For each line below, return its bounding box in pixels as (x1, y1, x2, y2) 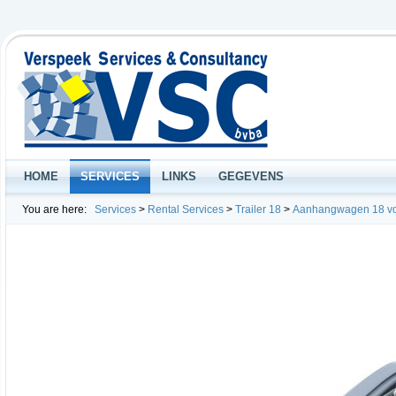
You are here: (22, 203, 87, 216)
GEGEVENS (218, 170, 284, 183)
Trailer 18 (235, 203, 281, 216)
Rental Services (148, 203, 224, 216)
